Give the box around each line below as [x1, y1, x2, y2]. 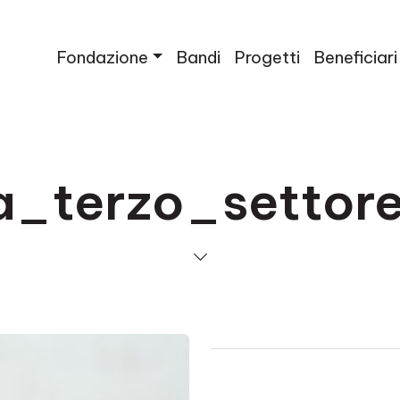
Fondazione [57, 46, 149, 68]
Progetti [234, 46, 300, 68]
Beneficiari [313, 46, 397, 68]
